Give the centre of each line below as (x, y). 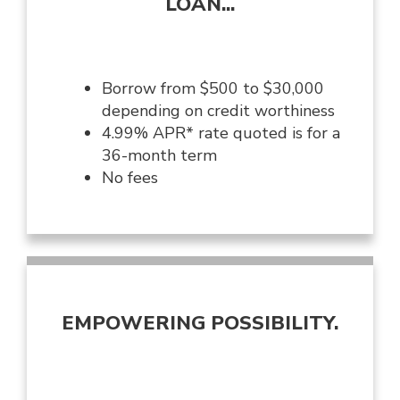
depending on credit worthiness (218, 111)
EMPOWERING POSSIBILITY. (200, 324)
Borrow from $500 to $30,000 (213, 89)
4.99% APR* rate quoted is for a (221, 133)
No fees (130, 178)
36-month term (159, 156)
